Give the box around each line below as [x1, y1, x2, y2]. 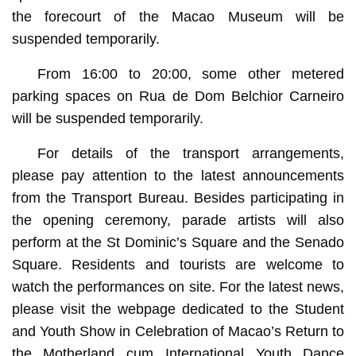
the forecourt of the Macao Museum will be [11, 8, 345, 25]
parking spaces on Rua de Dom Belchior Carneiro [11, 87, 345, 104]
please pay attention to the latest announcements [11, 167, 345, 184]
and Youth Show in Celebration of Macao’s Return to [11, 323, 345, 339]
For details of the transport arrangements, [37, 145, 345, 161]
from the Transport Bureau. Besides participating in [11, 189, 345, 206]
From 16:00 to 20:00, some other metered [37, 65, 345, 82]
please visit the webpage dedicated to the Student [11, 300, 345, 317]
